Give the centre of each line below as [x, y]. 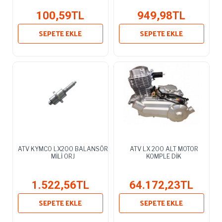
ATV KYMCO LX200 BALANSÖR [63, 149]
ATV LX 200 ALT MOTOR [164, 149]
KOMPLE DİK [164, 156]
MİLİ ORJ [63, 156]
